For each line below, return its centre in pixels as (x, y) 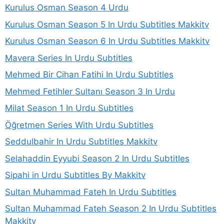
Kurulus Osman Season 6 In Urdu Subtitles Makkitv (107, 41)
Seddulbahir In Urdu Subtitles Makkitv (81, 142)
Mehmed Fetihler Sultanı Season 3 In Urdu (90, 91)
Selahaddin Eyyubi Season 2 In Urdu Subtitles (97, 158)
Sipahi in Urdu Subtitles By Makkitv (75, 175)
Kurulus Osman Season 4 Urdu (67, 8)
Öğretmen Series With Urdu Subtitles (79, 125)
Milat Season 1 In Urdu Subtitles (69, 108)
